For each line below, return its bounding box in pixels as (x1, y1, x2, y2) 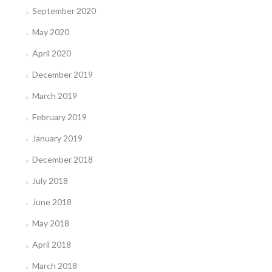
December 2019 (32, 69, 93, 80)
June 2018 (32, 197, 72, 207)
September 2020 (32, 5, 96, 16)
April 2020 (32, 48, 71, 58)
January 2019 (32, 133, 83, 143)
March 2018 (32, 260, 77, 271)
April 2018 (32, 239, 71, 250)
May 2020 (32, 27, 69, 37)
